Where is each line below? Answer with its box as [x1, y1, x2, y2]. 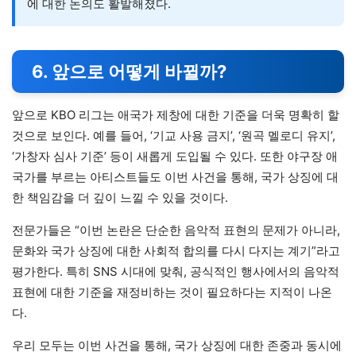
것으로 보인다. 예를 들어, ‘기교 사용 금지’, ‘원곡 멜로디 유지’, [12, 128, 335, 144]
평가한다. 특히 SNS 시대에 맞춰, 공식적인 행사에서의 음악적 [12, 264, 339, 280]
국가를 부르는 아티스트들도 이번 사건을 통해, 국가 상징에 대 [12, 169, 339, 185]
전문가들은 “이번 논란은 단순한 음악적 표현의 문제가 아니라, [12, 222, 340, 238]
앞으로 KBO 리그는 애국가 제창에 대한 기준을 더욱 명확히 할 [12, 107, 339, 123]
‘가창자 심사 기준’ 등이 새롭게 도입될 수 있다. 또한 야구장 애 [12, 149, 338, 164]
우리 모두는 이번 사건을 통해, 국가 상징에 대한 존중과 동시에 [12, 338, 342, 354]
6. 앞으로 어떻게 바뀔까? [32, 61, 226, 83]
